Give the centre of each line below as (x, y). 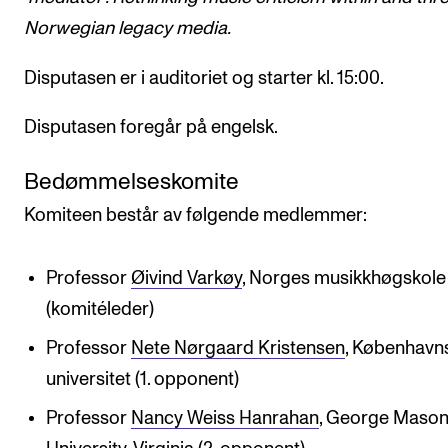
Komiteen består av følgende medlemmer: (195, 215)
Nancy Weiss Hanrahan (225, 418)
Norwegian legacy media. (127, 29)
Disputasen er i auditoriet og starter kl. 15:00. (204, 78)
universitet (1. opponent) (143, 379)
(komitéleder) (100, 309)
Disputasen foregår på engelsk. (151, 128)
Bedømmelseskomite (131, 182)
